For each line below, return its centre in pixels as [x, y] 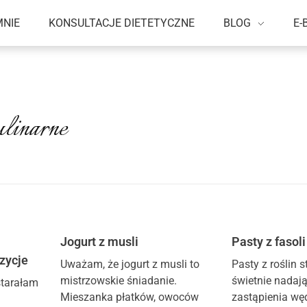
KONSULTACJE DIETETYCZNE [122, 23]
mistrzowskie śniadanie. [118, 281]
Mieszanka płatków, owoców [129, 297]
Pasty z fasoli [268, 242]
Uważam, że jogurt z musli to [130, 264]
